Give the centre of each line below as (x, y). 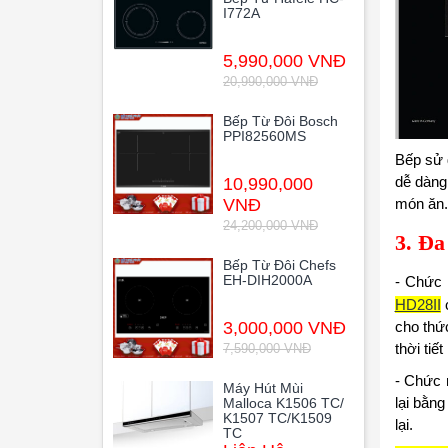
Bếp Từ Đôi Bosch (280, 121)
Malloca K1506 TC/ (283, 403)
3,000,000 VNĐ (284, 328)
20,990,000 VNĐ (270, 81)
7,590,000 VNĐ (267, 348)
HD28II (417, 304)
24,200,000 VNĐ (270, 225)
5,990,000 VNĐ (284, 61)
